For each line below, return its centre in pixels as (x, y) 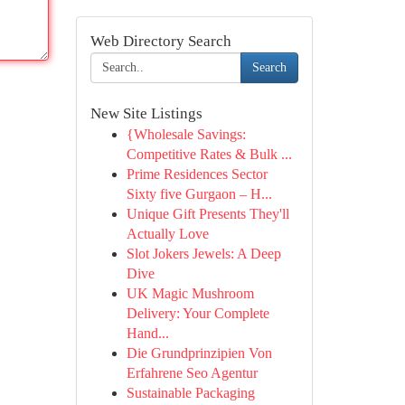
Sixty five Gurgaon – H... (199, 194)
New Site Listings (146, 113)
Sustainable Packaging (190, 393)
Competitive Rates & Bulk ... (209, 154)
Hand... (147, 333)
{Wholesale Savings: (186, 134)
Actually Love (167, 234)
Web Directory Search (160, 41)
